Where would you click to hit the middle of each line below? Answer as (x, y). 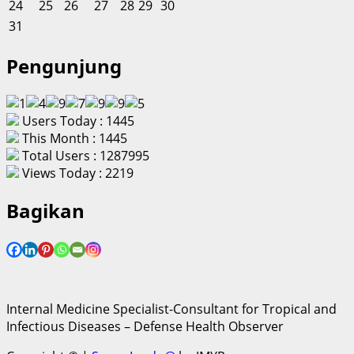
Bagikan (45, 211)
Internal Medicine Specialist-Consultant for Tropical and (171, 309)
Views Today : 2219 (76, 173)
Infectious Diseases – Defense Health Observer (145, 326)
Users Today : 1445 (77, 121)
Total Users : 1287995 (84, 156)
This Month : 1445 (73, 139)
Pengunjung (64, 66)
